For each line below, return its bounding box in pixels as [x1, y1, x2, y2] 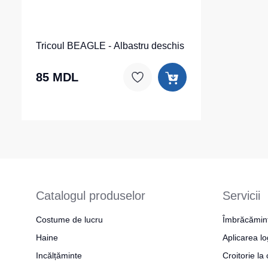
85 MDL [36, 71, 78, 84]
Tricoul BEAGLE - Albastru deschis [36, 41, 184, 51]
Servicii [223, 189, 260, 202]
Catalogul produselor [36, 189, 145, 202]
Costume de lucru [36, 215, 103, 224]
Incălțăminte [36, 251, 82, 260]
